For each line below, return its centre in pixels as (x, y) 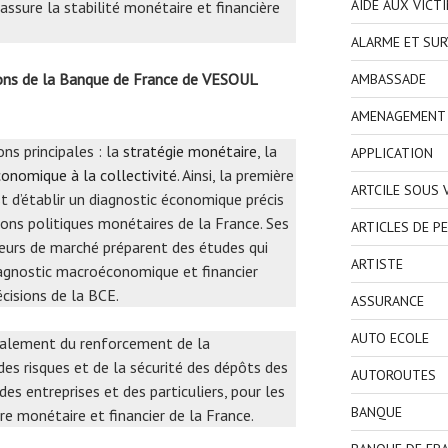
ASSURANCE (387, 300)
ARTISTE (376, 263)
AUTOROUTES (393, 374)
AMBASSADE (388, 78)
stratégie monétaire (190, 151)
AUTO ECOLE (389, 337)
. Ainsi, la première (235, 175)
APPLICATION (391, 152)
